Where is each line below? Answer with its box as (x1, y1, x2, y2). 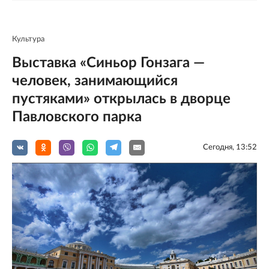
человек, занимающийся (12, 73, 178, 88)
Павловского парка (12, 109, 142, 124)
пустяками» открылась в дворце (12, 91, 231, 106)
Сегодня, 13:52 (203, 143, 257, 151)
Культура (12, 35, 44, 43)
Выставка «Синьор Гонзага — (12, 55, 205, 70)
